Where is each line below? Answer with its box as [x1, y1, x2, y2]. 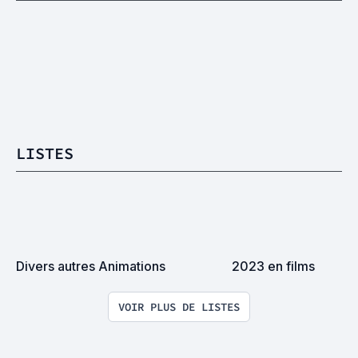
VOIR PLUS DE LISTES [118, 300, 240, 314]
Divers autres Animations [16, 258, 165, 274]
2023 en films [232, 258, 315, 274]
